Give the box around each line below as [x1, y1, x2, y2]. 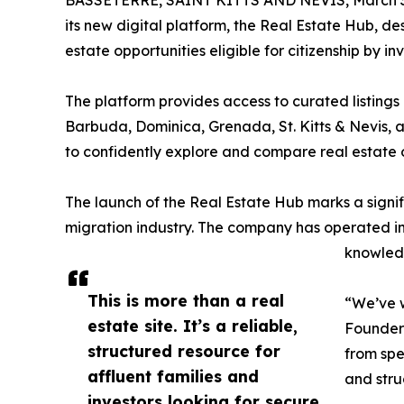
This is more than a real [87, 290, 284, 310]
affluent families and [87, 366, 259, 386]
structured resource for [87, 341, 280, 361]
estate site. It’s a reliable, [87, 316, 298, 335]
